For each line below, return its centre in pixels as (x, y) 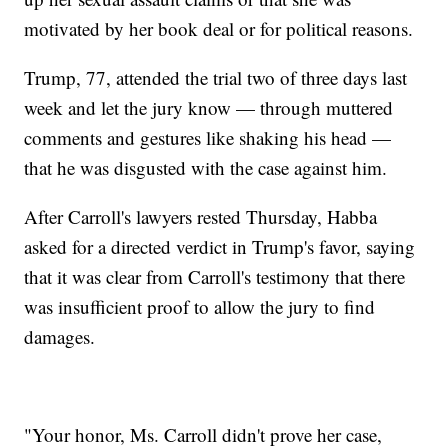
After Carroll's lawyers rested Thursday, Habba (201, 216)
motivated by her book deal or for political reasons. (219, 28)
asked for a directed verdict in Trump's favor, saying (220, 246)
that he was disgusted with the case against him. (206, 167)
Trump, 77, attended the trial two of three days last (216, 77)
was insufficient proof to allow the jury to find (200, 306)
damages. (60, 336)
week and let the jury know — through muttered (209, 107)
